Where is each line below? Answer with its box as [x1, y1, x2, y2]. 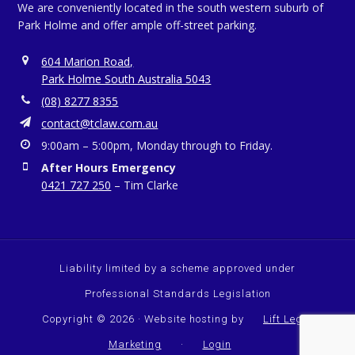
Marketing [108, 338, 162, 351]
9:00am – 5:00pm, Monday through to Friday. [41, 138, 273, 154]
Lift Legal [263, 313, 313, 326]
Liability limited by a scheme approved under [59, 262, 296, 275]
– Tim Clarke [111, 177, 179, 193]
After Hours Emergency [41, 160, 177, 176]
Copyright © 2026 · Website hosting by [42, 313, 247, 326]
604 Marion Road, [41, 54, 134, 70]
